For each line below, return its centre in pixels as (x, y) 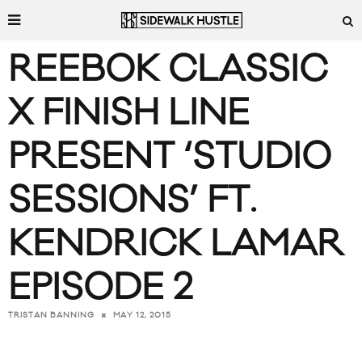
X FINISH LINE (129, 114)
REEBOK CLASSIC (168, 70)
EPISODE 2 (101, 288)
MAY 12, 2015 (142, 316)
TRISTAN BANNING (51, 316)
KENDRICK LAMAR (176, 244)
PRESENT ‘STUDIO (170, 157)
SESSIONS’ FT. (133, 201)
